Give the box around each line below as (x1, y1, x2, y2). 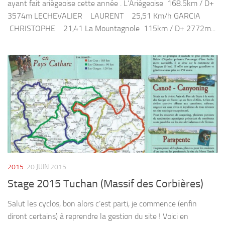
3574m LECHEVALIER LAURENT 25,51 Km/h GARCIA (8, 11, 204, 21)
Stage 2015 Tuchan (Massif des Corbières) (8, 177, 203, 190)
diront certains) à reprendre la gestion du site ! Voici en (8, 211, 188, 221)
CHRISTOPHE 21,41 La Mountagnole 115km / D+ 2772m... (8, 23, 215, 33)
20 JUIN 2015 (27, 163, 66, 172)
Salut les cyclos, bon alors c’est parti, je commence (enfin (8, 198, 197, 208)
